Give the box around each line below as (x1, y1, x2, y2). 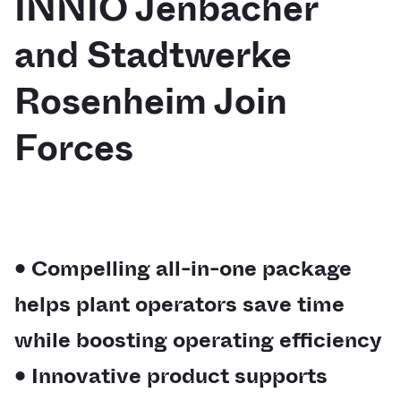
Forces (14, 123, 133, 174)
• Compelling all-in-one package (14, 253, 352, 284)
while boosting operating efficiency (14, 325, 381, 355)
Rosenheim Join (14, 76, 287, 127)
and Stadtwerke (14, 30, 292, 81)
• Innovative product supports (14, 361, 328, 391)
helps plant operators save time (14, 289, 345, 320)
